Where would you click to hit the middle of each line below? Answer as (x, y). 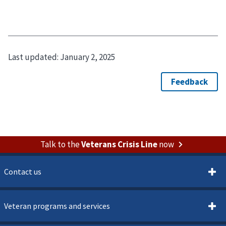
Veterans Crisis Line (119, 145)
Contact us (23, 172)
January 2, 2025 (88, 57)
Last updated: (34, 57)
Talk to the (61, 145)
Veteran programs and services (57, 206)
